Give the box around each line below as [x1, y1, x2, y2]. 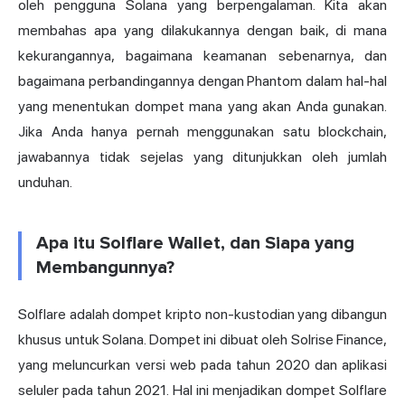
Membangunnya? [36, 256, 174, 278]
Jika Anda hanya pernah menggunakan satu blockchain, [18, 122, 387, 140]
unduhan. [18, 173, 72, 191]
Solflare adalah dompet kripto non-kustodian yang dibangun [18, 305, 387, 323]
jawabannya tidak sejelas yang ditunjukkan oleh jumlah [18, 147, 387, 165]
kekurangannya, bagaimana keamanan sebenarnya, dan [18, 46, 387, 64]
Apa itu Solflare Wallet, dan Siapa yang [36, 231, 354, 254]
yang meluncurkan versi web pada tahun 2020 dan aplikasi [18, 355, 387, 373]
